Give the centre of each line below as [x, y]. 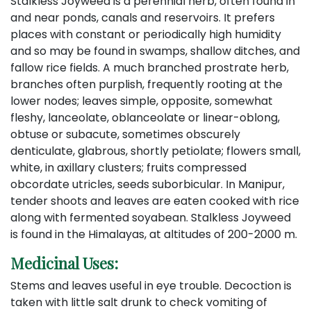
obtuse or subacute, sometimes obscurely [125, 134]
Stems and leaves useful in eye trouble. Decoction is [151, 285]
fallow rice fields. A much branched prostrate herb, [150, 67]
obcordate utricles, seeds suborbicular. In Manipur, [148, 184]
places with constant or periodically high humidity [146, 34]
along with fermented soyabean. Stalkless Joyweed [151, 217]
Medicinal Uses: [64, 263]
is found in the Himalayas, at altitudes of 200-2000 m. [154, 234]
